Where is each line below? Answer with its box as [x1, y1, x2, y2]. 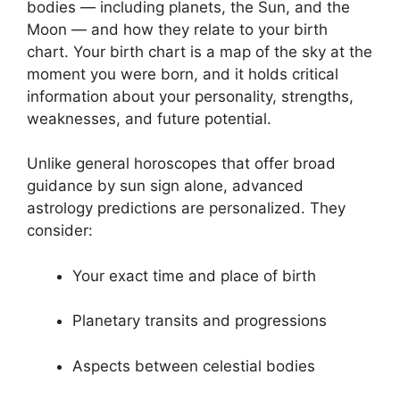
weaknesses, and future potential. [27, 109, 271, 128]
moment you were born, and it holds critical [27, 64, 338, 83]
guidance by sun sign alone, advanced [27, 177, 304, 196]
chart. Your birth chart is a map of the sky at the [27, 42, 372, 61]
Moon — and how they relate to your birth [27, 20, 328, 38]
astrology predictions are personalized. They [27, 199, 346, 218]
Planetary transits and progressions [72, 312, 327, 330]
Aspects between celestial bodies [72, 356, 315, 375]
